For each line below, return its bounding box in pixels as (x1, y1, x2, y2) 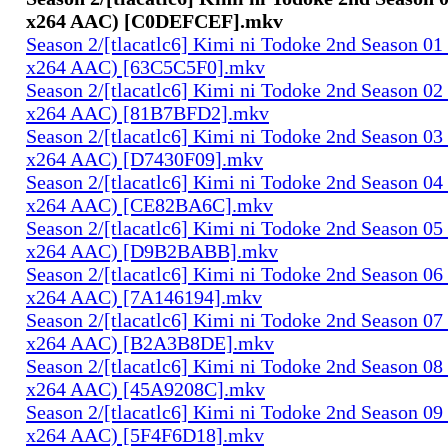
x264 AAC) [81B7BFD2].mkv (26, 101, 269, 124)
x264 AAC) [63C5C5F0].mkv (26, 55, 265, 78)
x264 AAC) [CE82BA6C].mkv (26, 193, 273, 216)
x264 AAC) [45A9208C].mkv (26, 377, 265, 400)
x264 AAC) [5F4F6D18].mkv (26, 423, 264, 446)
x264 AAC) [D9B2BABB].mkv (26, 239, 278, 262)
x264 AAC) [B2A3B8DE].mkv (26, 331, 274, 354)
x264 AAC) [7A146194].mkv (26, 285, 262, 308)
